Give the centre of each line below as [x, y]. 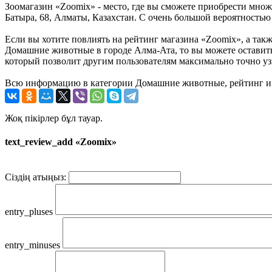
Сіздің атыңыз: [36, 177]
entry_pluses [29, 212]
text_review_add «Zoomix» [61, 142]
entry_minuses [32, 245]
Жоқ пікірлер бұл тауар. [54, 118]
